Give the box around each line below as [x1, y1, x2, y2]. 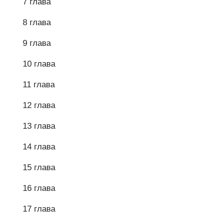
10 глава [23, 59, 55, 69]
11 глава [23, 80, 55, 89]
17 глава [23, 204, 55, 214]
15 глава [23, 163, 55, 172]
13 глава [23, 121, 55, 131]
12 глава [23, 101, 55, 110]
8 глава [23, 18, 51, 27]
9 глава [23, 38, 51, 48]
